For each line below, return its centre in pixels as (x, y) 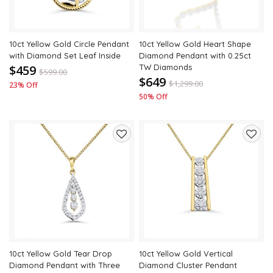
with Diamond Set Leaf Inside (65, 55)
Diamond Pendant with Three (65, 265)
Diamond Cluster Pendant (188, 265)
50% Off (154, 97)
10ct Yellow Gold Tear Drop (61, 253)
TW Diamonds (166, 67)
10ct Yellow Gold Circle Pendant (69, 44)
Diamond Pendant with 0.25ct (195, 55)
